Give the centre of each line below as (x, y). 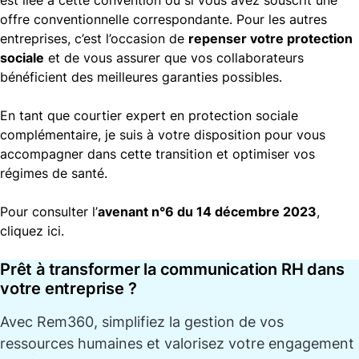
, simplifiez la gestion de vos (189, 322)
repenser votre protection (270, 39)
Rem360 (65, 322)
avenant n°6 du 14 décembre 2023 (207, 212)
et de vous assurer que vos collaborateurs (174, 58)
